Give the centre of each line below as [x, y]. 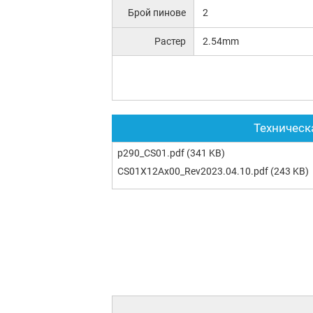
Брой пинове [157, 12]
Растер [170, 41]
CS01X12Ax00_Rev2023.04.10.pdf [193, 171]
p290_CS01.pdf [151, 153]
